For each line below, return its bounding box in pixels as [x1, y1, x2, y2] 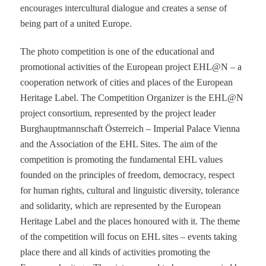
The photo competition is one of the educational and [20, 46, 215, 56]
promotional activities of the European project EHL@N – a [20, 61, 242, 72]
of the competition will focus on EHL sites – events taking [20, 231, 237, 242]
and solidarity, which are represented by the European [20, 200, 221, 211]
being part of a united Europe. [20, 18, 132, 28]
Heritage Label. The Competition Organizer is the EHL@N [20, 92, 244, 103]
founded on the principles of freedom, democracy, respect [20, 169, 235, 180]
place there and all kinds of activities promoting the [20, 246, 211, 257]
